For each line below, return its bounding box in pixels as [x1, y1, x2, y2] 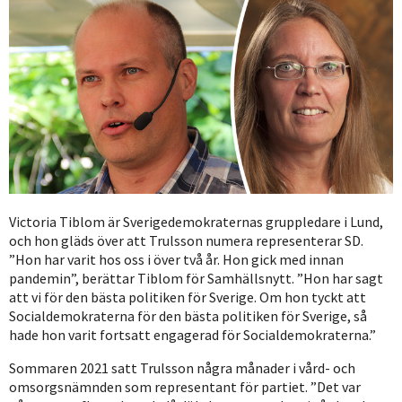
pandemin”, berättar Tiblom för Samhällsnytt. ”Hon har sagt [9, 269, 383, 288]
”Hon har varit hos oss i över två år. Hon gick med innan [9, 250, 344, 269]
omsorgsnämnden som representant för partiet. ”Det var [9, 378, 361, 397]
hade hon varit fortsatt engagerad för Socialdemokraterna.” [9, 326, 376, 345]
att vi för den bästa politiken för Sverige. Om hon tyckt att [9, 288, 366, 307]
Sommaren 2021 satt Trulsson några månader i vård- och [9, 359, 355, 378]
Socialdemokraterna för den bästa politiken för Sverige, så [9, 307, 367, 326]
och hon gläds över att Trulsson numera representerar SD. [9, 232, 363, 250]
